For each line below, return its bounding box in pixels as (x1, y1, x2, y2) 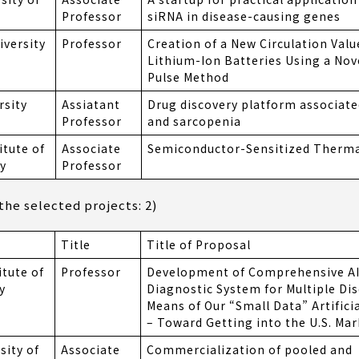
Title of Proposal (147, 236, 251, 253)
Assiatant (62, 96, 120, 113)
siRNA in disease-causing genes (147, 8, 341, 25)
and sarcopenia (147, 113, 241, 130)
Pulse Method (147, 69, 229, 86)
